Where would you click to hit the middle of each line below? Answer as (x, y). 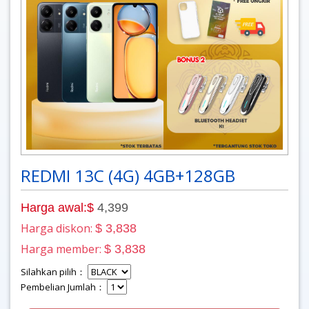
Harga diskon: (58, 228)
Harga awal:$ (57, 207)
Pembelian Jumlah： (64, 287)
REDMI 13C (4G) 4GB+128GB (128, 175)
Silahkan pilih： (54, 271)
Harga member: (62, 249)
